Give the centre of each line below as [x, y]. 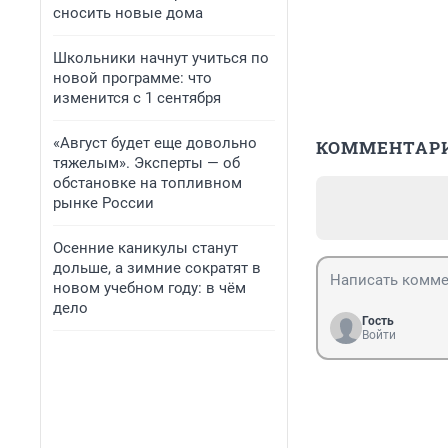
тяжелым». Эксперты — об [146, 163]
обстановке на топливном [147, 183]
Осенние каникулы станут [145, 248]
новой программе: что [132, 78]
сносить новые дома [128, 13]
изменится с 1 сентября [137, 98]
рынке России [103, 203]
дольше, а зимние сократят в [157, 268]
